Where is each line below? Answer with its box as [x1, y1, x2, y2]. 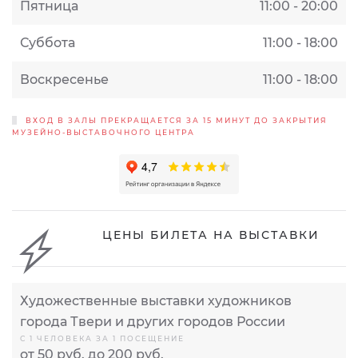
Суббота [20, 34, 75, 50]
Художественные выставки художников [20, 293, 292, 309]
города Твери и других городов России [20, 314, 285, 330]
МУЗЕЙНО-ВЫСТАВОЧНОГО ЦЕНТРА [12, 127, 195, 137]
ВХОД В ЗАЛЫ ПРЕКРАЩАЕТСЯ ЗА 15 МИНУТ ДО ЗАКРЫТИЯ [22, 115, 328, 125]
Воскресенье [20, 71, 109, 87]
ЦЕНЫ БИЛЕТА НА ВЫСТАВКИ [102, 227, 320, 242]
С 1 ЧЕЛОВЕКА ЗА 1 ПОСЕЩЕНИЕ [20, 334, 185, 344]
